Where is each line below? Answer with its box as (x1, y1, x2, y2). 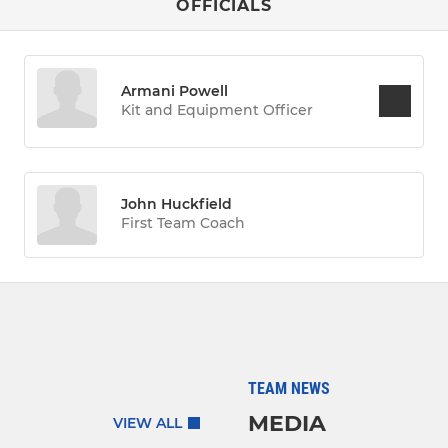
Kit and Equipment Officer (121, 100, 314, 119)
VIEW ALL (113, 414, 182, 433)
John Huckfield (121, 195, 233, 214)
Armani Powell (121, 81, 229, 100)
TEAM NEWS (248, 378, 330, 398)
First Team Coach (121, 214, 246, 233)
